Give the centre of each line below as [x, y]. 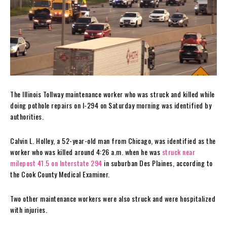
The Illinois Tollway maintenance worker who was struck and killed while [112, 94]
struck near [178, 152]
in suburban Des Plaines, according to [157, 163]
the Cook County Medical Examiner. [60, 174]
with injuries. [29, 210]
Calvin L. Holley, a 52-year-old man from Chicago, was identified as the [113, 141]
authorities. [27, 117]
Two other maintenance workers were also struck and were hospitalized [113, 199]
